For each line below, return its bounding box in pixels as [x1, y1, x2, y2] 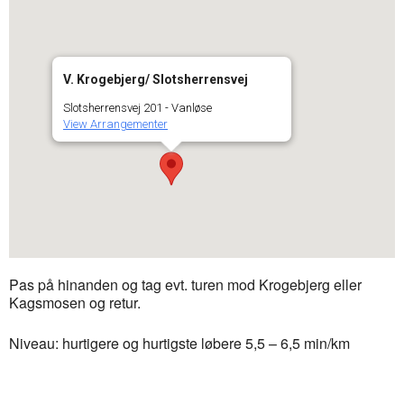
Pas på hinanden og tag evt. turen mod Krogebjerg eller [9, 274, 362, 295]
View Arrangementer [62, 117, 168, 131]
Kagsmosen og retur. [9, 292, 141, 313]
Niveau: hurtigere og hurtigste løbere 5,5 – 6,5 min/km [9, 333, 350, 353]
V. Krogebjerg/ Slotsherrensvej [62, 72, 248, 87]
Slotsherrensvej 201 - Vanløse [62, 101, 212, 115]
